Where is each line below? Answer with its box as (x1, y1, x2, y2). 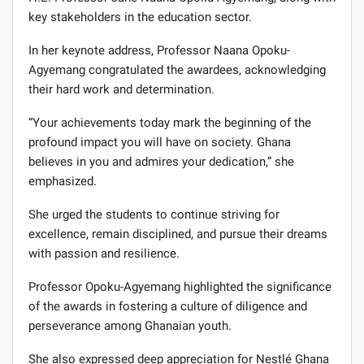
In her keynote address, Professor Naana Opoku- (28, 43, 290, 58)
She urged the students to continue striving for (28, 207, 279, 223)
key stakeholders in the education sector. (28, 10, 252, 25)
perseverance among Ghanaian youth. (28, 318, 232, 334)
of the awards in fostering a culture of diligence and (28, 299, 307, 314)
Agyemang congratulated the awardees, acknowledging (28, 63, 326, 78)
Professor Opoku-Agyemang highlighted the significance (28, 279, 331, 295)
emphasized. (28, 174, 97, 189)
